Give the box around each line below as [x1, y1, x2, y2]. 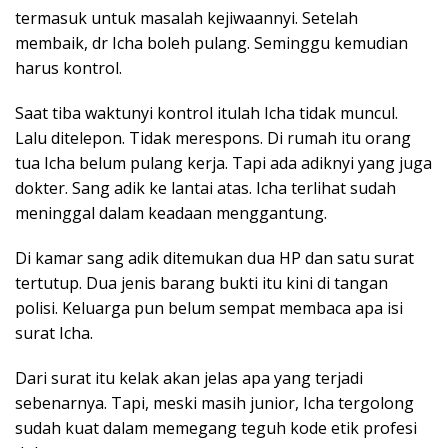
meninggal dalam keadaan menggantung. [15, 201, 327, 224]
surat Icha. [15, 321, 93, 344]
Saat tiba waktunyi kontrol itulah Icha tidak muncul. [15, 101, 398, 124]
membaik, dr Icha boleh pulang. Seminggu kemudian [15, 31, 408, 54]
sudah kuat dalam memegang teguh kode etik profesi [15, 416, 417, 439]
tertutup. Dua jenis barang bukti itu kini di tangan [15, 271, 388, 294]
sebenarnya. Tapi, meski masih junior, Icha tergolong [15, 391, 414, 414]
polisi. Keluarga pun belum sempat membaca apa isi [15, 296, 403, 319]
